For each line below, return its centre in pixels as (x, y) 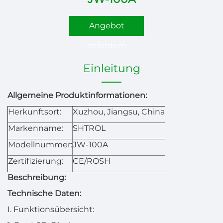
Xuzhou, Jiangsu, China (119, 112)
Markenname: (36, 128)
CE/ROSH (92, 161)
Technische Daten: (44, 193)
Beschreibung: (37, 177)
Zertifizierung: (36, 161)
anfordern (107, 46)
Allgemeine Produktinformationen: (77, 95)
